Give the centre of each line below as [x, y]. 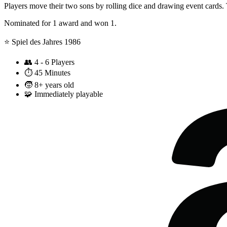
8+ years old [54, 85]
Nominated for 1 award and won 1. [60, 23]
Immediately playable [69, 94]
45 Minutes [52, 73]
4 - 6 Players [54, 62]
